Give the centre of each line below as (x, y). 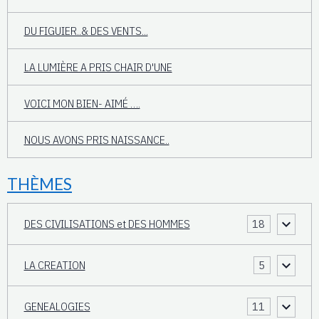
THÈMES (40, 184)
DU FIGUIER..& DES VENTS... (86, 30)
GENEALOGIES (57, 307)
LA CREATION (54, 265)
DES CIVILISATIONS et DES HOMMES (107, 224)
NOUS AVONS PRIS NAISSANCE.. (96, 139)
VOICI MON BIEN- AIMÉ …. (82, 103)
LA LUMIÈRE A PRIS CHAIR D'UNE (98, 67)
